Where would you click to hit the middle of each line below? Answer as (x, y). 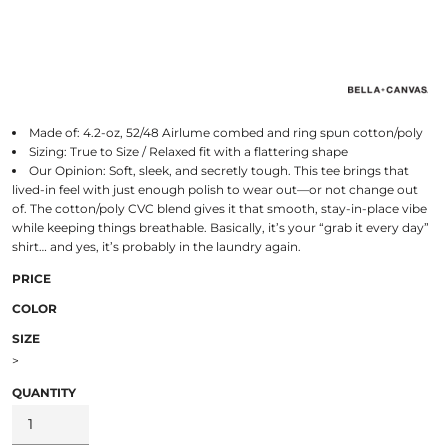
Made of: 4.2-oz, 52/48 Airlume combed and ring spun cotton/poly (225, 132)
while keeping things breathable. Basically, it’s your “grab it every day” (220, 227)
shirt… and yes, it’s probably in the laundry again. (156, 246)
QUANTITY (43, 392)
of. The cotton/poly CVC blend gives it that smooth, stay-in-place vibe (219, 208)
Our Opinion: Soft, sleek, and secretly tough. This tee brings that (218, 170)
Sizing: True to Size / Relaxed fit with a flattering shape (188, 151)
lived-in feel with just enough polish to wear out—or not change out (214, 189)
